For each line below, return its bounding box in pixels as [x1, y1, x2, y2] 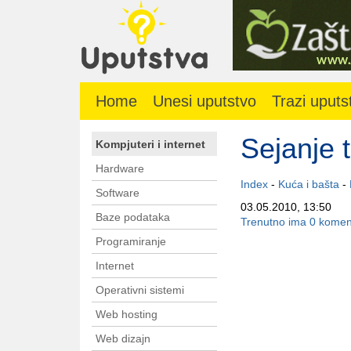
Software [96, 186, 139, 200]
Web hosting [96, 308, 157, 321]
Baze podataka [96, 211, 170, 224]
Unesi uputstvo [153, 92, 256, 110]
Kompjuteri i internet [96, 138, 205, 151]
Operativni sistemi [96, 284, 184, 297]
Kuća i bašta [278, 178, 339, 191]
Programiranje [96, 235, 166, 248]
